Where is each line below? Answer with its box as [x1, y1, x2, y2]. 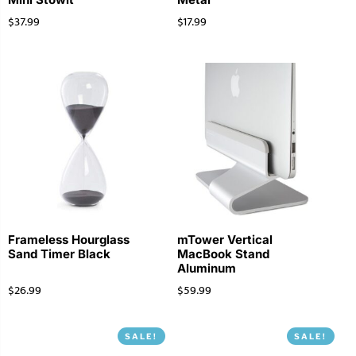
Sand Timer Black [8, 246, 110, 262]
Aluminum [176, 261, 236, 277]
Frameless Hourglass [8, 232, 130, 248]
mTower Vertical [176, 232, 273, 248]
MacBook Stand [176, 246, 269, 262]
